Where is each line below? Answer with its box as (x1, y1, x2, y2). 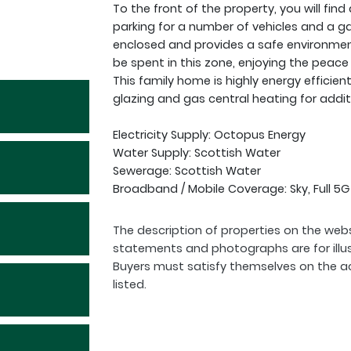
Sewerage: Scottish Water (113, 163, 261, 179)
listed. (113, 277, 147, 293)
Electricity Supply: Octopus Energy (113, 127, 306, 143)
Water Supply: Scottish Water (113, 145, 280, 161)
